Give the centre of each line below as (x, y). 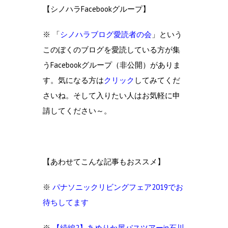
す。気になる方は (73, 80)
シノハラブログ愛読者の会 (106, 34)
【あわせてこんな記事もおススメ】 (104, 161)
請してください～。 (77, 110)
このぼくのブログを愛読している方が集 (111, 49)
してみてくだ (157, 80)
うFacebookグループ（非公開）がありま (112, 65)
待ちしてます (66, 202)
